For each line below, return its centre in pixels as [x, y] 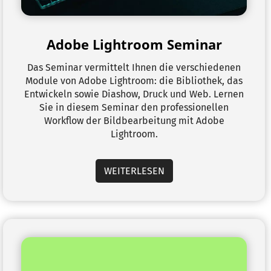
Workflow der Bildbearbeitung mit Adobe [134, 121]
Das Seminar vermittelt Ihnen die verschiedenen [134, 67]
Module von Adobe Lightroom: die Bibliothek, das [134, 81]
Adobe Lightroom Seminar [134, 44]
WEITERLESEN [134, 171]
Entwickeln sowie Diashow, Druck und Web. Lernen [134, 94]
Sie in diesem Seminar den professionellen [134, 107]
